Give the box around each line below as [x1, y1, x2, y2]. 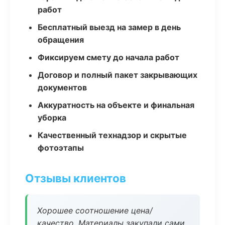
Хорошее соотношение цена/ [37, 205, 153, 215]
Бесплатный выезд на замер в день [38, 22, 181, 32]
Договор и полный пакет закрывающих [38, 70, 197, 80]
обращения [38, 35, 84, 45]
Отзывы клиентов [25, 171, 126, 185]
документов [38, 82, 87, 92]
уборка [38, 113, 66, 123]
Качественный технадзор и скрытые [38, 130, 187, 140]
